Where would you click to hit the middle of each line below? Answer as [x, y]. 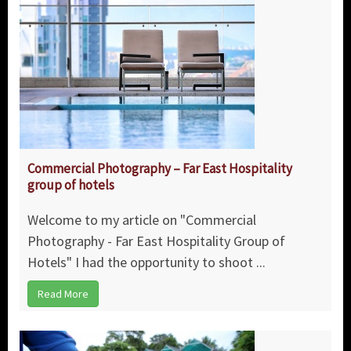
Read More [63, 294]
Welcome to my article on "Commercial [142, 220]
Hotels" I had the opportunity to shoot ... [147, 262]
